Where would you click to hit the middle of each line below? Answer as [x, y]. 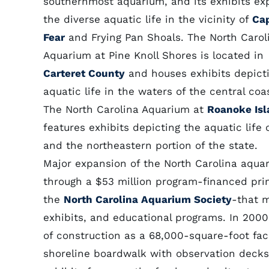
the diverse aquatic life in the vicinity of [148, 19]
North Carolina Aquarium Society [148, 199]
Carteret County [84, 73]
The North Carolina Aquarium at [125, 109]
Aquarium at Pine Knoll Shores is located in [153, 55]
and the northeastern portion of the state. [150, 145]
